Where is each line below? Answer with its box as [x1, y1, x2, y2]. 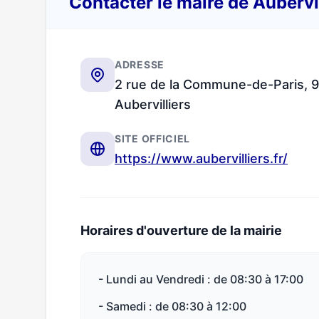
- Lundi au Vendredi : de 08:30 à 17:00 [98, 272, 303, 286]
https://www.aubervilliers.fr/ [115, 151, 288, 166]
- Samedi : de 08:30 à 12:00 [98, 299, 246, 313]
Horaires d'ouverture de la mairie [80, 223, 282, 238]
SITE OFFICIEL [115, 132, 191, 145]
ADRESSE [115, 58, 164, 70]
